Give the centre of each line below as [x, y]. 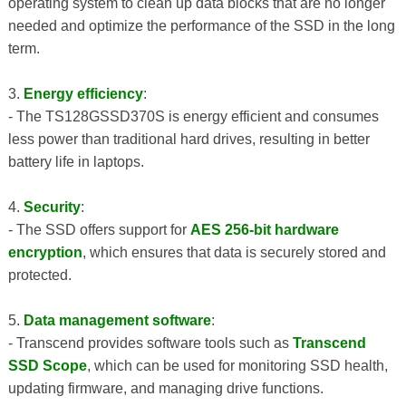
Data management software [117, 320]
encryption [45, 252]
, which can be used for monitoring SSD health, [237, 365]
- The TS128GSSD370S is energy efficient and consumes [193, 116]
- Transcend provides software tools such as [150, 343]
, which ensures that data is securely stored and [234, 252]
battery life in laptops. [76, 161]
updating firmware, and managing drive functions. [165, 388]
